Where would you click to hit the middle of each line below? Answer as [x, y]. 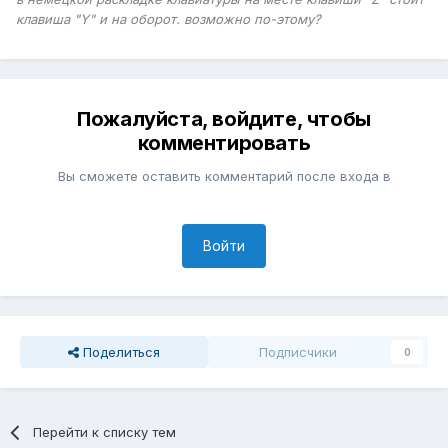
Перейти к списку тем [105, 431]
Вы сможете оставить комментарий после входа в [224, 175]
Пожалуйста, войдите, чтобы [224, 118]
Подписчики [298, 351]
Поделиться [119, 351]
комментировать [224, 142]
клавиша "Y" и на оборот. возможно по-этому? [168, 18]
